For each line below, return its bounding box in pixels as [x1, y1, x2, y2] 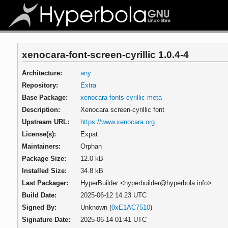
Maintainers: [22, 142, 61, 150]
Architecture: [22, 69, 63, 77]
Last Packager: [22, 179, 69, 187]
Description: [22, 105, 61, 113]
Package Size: [22, 154, 67, 162]
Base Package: [22, 93, 68, 101]
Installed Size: [22, 166, 67, 175]
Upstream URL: [22, 118, 70, 126]
